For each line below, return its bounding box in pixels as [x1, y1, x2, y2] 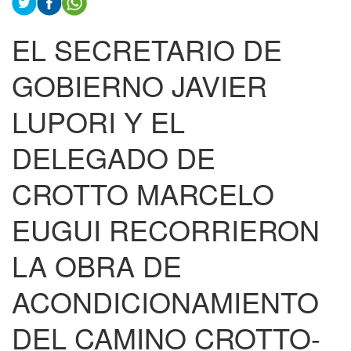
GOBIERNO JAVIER [12, 65, 267, 106]
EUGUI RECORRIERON [12, 209, 320, 250]
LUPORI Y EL [12, 101, 185, 142]
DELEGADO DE [12, 137, 215, 178]
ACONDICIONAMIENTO [12, 281, 319, 322]
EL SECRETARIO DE [12, 29, 282, 70]
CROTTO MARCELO [12, 173, 274, 214]
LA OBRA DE [12, 245, 182, 286]
